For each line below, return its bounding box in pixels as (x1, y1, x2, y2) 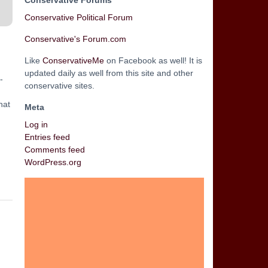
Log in (25, 120, 48, 129)
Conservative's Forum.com (25, 34, 126, 44)
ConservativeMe (42, 56, 104, 65)
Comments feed (25, 145, 85, 154)
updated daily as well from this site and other (25, 68, 193, 78)
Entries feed (25, 132, 70, 142)
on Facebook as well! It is (104, 56, 202, 65)
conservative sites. (25, 81, 95, 90)
